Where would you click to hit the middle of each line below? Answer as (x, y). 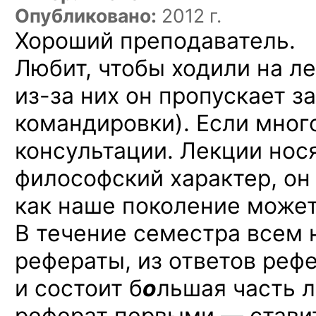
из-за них (67, 96)
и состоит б (79, 288)
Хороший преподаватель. (155, 41)
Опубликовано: (86, 16)
